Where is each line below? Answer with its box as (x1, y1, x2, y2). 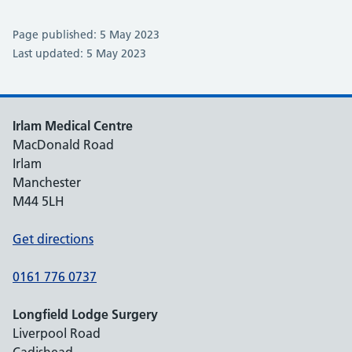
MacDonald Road (13, 137, 114, 152)
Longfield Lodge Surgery (13, 306, 158, 322)
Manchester (13, 174, 81, 190)
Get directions (13, 231, 93, 247)
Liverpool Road (13, 325, 101, 341)
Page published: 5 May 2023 (13, 27, 159, 42)
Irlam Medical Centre (13, 118, 133, 134)
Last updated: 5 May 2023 (13, 46, 146, 60)
